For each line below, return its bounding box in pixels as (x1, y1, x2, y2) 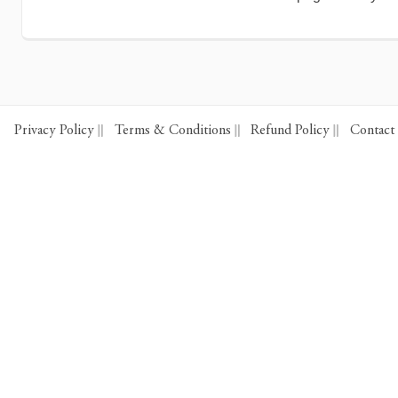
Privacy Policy (14, 123, 94, 138)
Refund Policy (251, 123, 330, 138)
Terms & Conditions (114, 123, 231, 138)
